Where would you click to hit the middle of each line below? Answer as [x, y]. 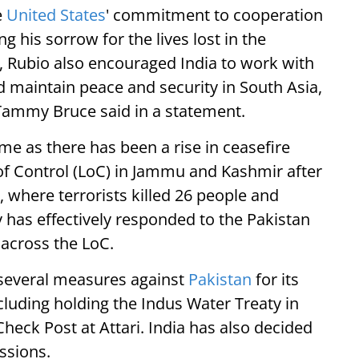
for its [275, 279]
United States [56, 15]
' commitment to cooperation [214, 15]
